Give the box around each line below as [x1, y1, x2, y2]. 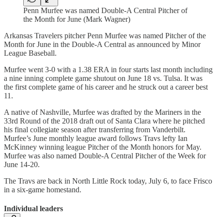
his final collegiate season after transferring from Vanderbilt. [4, 125, 186, 134]
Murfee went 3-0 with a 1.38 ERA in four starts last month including [4, 65, 213, 74]
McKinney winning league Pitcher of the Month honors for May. [4, 143, 201, 152]
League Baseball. [4, 49, 57, 58]
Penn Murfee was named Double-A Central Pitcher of [23, 6, 187, 15]
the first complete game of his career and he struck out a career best [4, 83, 208, 92]
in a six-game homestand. [4, 186, 81, 194]
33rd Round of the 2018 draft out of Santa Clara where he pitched [4, 117, 205, 125]
